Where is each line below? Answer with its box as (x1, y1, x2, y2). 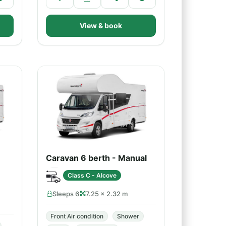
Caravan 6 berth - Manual (46, 153, 147, 163)
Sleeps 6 (52, 190, 79, 198)
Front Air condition (50, 212, 103, 220)
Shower (117, 212, 139, 220)
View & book (80, 21, 122, 30)
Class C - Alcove (68, 171, 117, 179)
